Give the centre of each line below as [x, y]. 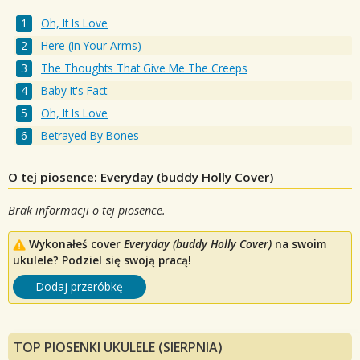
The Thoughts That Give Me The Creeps [145, 68]
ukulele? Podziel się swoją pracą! [102, 260]
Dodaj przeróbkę [80, 286]
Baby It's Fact [74, 91]
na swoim [299, 244]
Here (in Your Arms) [92, 46]
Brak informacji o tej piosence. [87, 210]
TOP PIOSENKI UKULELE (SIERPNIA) [118, 347]
